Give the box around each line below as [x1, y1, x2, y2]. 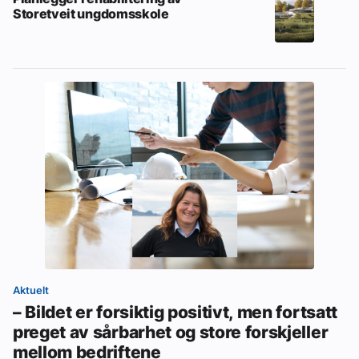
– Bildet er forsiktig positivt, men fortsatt [13, 301, 337, 322]
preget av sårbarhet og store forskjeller [13, 321, 329, 342]
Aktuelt [13, 283, 49, 296]
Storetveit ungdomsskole [13, 6, 169, 22]
